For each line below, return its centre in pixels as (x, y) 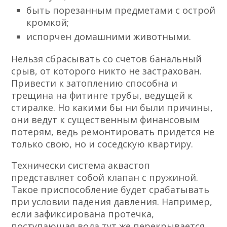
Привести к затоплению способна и (94, 83)
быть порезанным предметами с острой (121, 10)
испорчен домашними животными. (109, 37)
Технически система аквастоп (81, 165)
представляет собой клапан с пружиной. (105, 178)
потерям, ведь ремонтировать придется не (113, 132)
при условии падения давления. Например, (112, 202)
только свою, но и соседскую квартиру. (102, 144)
